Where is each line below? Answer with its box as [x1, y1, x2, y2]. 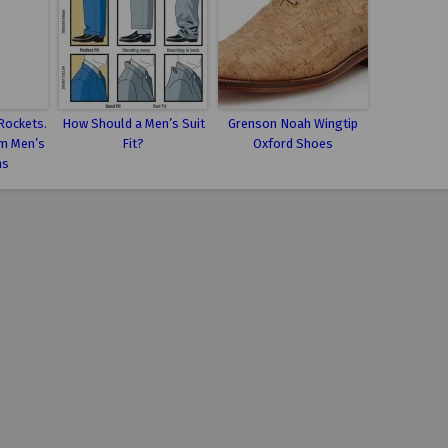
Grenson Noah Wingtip [228, 116, 358, 131]
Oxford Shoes [253, 136, 333, 151]
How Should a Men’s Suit [61, 116, 205, 131]
